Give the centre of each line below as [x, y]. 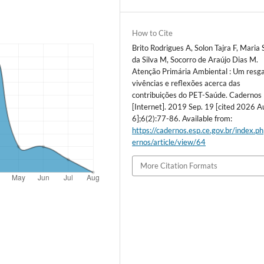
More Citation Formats [179, 166]
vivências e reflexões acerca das [187, 83]
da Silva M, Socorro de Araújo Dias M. [195, 60]
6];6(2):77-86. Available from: [182, 119]
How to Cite [153, 33]
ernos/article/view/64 [169, 142]
